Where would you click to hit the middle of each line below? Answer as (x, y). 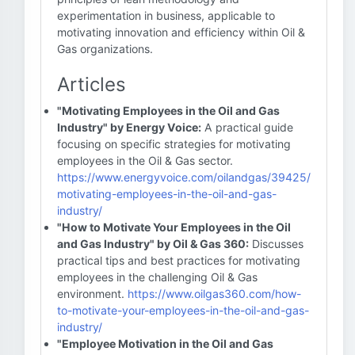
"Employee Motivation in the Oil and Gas (165, 344)
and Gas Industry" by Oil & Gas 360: (153, 244)
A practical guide (247, 127)
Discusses (276, 244)
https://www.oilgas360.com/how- (214, 294)
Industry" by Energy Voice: (129, 127)
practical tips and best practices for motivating (179, 260)
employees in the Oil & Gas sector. (145, 160)
